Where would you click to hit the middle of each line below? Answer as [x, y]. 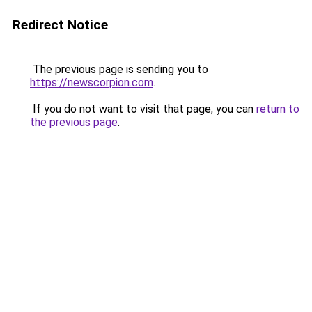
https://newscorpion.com [92, 83]
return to [278, 109]
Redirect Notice [60, 25]
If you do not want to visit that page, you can [143, 109]
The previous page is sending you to [119, 69]
